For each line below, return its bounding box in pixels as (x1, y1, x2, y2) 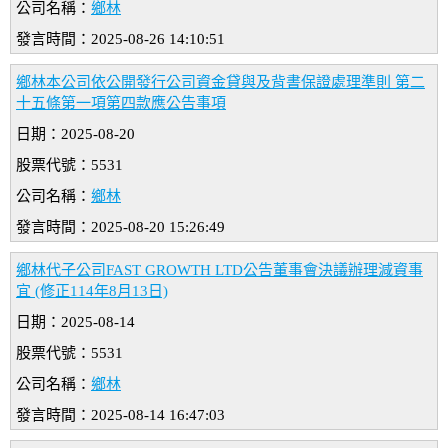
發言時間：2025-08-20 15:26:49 (16, 219, 225, 236)
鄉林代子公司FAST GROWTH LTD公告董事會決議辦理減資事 (16, 262, 423, 279)
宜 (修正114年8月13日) (16, 283, 168, 300)
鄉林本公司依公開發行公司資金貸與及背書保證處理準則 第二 (16, 74, 425, 91)
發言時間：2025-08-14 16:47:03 (16, 407, 225, 424)
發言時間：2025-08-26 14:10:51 (16, 31, 225, 48)
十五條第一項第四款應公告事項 (16, 95, 226, 112)
